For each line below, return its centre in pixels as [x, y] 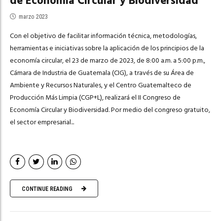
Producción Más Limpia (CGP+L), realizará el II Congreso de [95, 97]
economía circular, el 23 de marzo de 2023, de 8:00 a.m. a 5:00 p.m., [108, 60]
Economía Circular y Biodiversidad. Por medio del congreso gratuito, [110, 110]
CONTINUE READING [47, 189]
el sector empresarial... [42, 122]
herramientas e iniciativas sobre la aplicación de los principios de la [107, 48]
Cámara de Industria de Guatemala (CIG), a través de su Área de [102, 73]
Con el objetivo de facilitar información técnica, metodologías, [103, 36]
